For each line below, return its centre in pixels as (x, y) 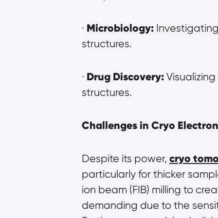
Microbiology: (120, 28)
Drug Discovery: (125, 76)
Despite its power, (126, 158)
